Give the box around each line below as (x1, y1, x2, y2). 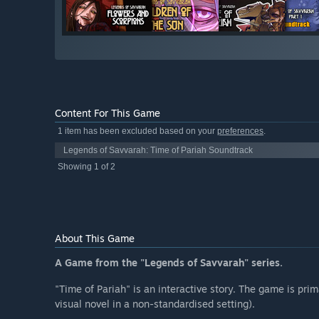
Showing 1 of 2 (58, 162, 115, 172)
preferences (217, 126, 263, 137)
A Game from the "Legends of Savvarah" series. (55, 256, 283, 269)
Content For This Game (55, 107, 160, 120)
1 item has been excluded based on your (58, 126, 217, 137)
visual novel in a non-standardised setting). (55, 298, 255, 310)
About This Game (55, 232, 135, 245)
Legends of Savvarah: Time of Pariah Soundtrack (63, 145, 253, 156)
